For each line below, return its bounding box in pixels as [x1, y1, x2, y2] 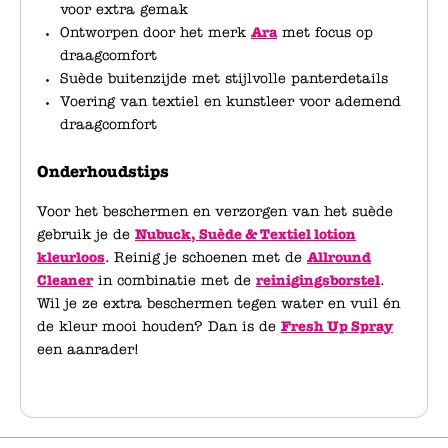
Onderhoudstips [37, 162, 169, 181]
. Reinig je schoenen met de [105, 249, 307, 266]
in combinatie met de [93, 272, 256, 289]
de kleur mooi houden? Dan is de [37, 318, 281, 335]
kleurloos [37, 249, 105, 266]
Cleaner [37, 272, 93, 289]
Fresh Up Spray [281, 318, 393, 335]
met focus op [277, 24, 373, 41]
